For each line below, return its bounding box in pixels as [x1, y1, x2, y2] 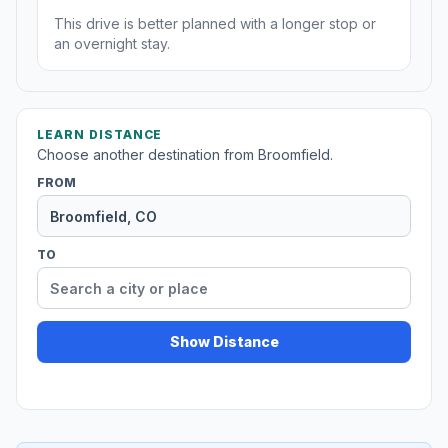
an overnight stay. [54, 35, 170, 53]
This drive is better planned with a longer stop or [54, 15, 376, 33]
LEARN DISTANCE [37, 127, 163, 143]
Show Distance [169, 333, 279, 351]
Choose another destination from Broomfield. [37, 146, 333, 164]
